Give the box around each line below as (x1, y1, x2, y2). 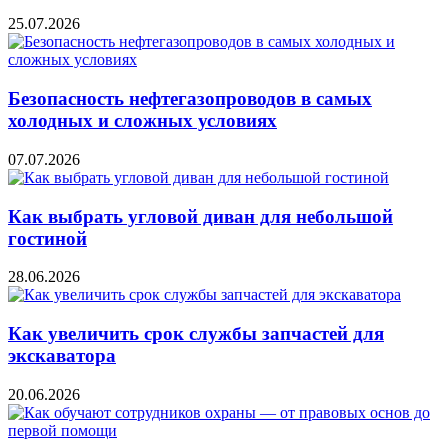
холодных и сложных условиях (8, 110, 277, 132)
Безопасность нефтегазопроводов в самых (8, 88, 372, 110)
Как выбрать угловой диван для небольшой (8, 205, 393, 227)
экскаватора (8, 345, 116, 367)
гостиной (8, 227, 87, 249)
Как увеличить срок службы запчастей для (8, 323, 384, 345)
